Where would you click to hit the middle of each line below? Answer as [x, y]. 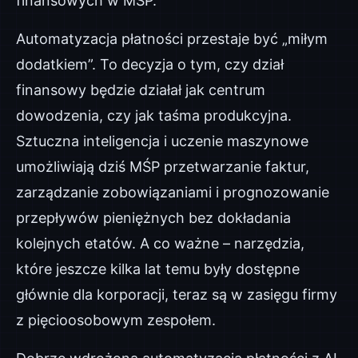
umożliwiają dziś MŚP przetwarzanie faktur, [163, 167]
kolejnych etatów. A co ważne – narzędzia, [160, 243]
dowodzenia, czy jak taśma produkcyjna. [154, 115]
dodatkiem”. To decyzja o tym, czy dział [150, 64]
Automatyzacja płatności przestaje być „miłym [172, 39]
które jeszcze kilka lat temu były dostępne [158, 269]
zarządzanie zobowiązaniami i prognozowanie [173, 192]
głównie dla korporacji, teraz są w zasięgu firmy [177, 294]
